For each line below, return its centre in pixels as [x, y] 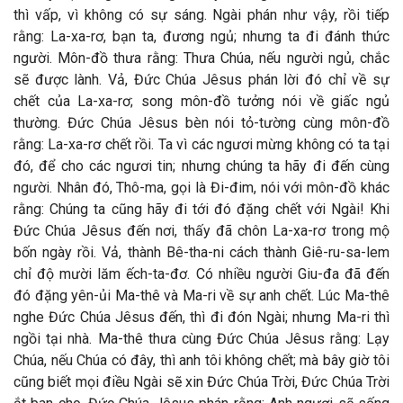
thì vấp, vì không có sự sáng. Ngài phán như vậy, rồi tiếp [201, 15]
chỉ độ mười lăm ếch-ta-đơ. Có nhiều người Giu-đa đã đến [201, 274]
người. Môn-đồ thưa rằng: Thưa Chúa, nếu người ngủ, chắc [201, 58]
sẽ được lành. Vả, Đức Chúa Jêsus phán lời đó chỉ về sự [201, 80]
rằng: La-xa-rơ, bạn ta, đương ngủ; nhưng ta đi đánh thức [201, 36]
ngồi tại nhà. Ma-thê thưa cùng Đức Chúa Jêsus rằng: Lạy [201, 339]
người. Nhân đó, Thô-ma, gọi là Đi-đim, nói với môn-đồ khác [201, 188]
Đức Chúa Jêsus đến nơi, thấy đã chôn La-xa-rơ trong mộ [201, 231]
